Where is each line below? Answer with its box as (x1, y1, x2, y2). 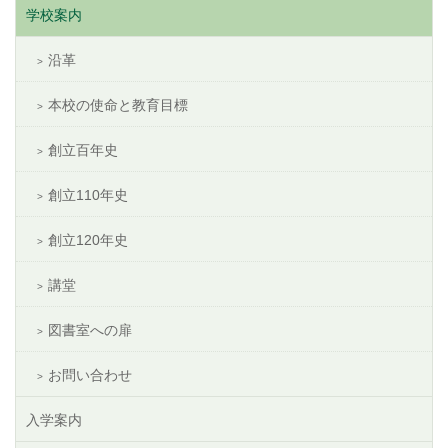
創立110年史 (48, 187, 128, 204)
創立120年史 (48, 232, 128, 249)
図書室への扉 (48, 322, 132, 339)
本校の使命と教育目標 (48, 97, 188, 114)
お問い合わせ (48, 367, 132, 384)
